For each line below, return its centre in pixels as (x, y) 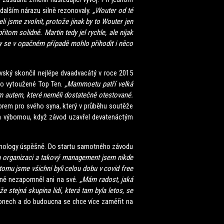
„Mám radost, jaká (106, 179)
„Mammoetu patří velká (99, 84)
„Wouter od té (113, 10)
